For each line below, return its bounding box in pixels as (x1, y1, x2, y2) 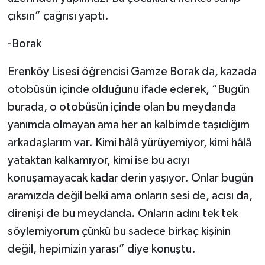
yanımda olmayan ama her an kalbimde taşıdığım (7, 118, 250, 131)
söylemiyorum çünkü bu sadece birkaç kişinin (7, 225, 231, 237)
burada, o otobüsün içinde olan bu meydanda (7, 101, 236, 113)
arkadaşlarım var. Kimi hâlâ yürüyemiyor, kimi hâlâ (7, 136, 251, 148)
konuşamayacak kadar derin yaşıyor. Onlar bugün (7, 172, 253, 184)
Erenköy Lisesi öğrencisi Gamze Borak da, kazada (7, 65, 257, 77)
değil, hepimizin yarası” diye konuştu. (7, 243, 196, 255)
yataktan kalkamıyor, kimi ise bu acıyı (7, 154, 189, 166)
